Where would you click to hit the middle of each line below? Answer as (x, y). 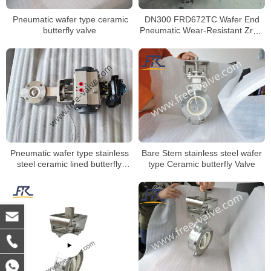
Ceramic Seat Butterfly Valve (202, 41)
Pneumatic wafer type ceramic (69, 20)
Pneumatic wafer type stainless (69, 153)
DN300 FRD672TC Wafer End (202, 20)
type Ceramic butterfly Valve (202, 164)
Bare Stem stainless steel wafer (202, 153)
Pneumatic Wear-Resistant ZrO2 (202, 31)
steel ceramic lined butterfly (69, 164)
